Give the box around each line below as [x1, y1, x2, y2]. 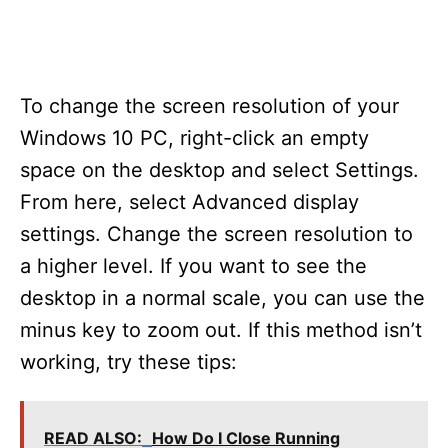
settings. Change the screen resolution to [20, 221, 413, 246]
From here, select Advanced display [20, 189, 359, 214]
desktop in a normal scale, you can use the [20, 285, 425, 310]
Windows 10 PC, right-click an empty [20, 125, 369, 150]
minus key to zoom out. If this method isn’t [20, 317, 422, 342]
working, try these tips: [20, 349, 237, 374]
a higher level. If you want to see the [20, 253, 367, 278]
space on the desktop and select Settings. [20, 157, 419, 182]
